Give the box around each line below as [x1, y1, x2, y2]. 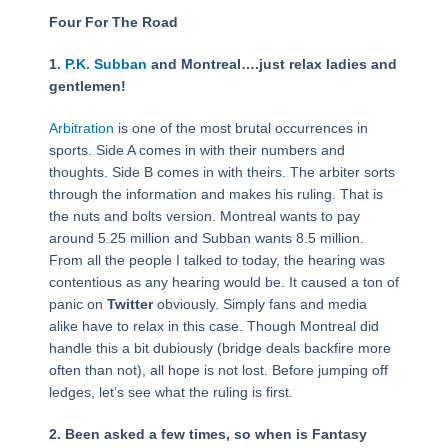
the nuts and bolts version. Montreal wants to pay [48, 207, 360, 224]
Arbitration [48, 119, 114, 136]
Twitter [106, 295, 157, 312]
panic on [48, 295, 107, 312]
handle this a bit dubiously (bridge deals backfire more [48, 339, 391, 356]
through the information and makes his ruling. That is [48, 185, 383, 202]
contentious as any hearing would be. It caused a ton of [48, 273, 399, 290]
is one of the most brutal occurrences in [113, 119, 368, 136]
